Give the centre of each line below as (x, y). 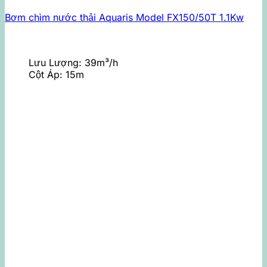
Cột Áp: (47, 74)
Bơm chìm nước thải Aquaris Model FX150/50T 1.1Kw (124, 17)
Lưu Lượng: (57, 62)
